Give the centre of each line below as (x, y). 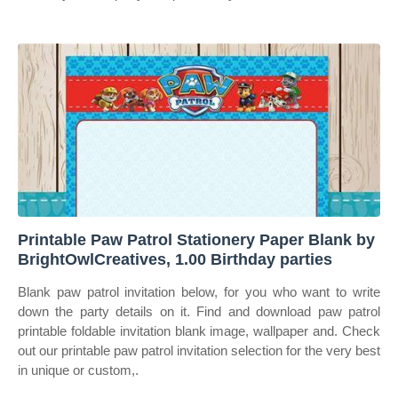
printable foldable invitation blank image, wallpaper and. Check (199, 331)
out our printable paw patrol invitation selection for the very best (199, 350)
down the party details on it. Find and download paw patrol (199, 311)
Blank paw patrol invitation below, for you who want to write (199, 292)
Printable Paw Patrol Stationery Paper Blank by (196, 240)
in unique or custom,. (78, 370)
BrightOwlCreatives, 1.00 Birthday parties (175, 259)
